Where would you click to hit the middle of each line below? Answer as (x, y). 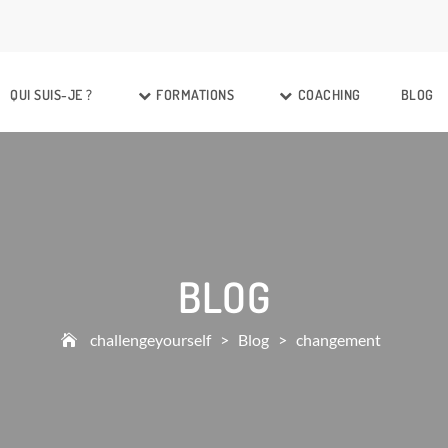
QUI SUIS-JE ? (51, 94)
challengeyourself (150, 339)
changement (338, 339)
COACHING (329, 94)
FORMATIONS (195, 94)
